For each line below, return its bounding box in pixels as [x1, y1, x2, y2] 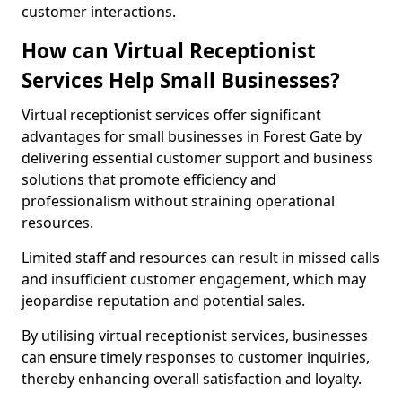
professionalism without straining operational [22, 191, 335, 211]
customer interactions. [22, 2, 176, 22]
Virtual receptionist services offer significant [22, 105, 321, 125]
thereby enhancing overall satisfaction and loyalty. [22, 369, 362, 389]
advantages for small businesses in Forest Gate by [22, 127, 362, 146]
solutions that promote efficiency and [22, 170, 276, 189]
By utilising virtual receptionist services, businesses [22, 326, 368, 345]
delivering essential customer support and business [22, 148, 373, 168]
